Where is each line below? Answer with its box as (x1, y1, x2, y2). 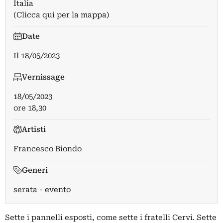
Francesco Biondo (13, 144, 82, 153)
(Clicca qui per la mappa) (13, 10, 110, 19)
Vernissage (21, 72, 65, 82)
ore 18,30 (13, 103, 46, 112)
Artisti (21, 124, 46, 134)
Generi (21, 165, 48, 175)
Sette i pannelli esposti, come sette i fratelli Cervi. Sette (5, 213, 217, 222)
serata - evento (13, 185, 71, 194)
